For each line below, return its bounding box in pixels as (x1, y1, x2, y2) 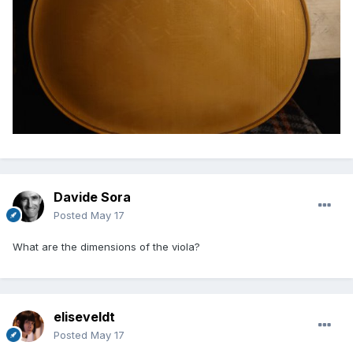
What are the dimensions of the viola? (13, 240, 200, 253)
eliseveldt (54, 308, 115, 325)
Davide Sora (54, 188, 131, 205)
